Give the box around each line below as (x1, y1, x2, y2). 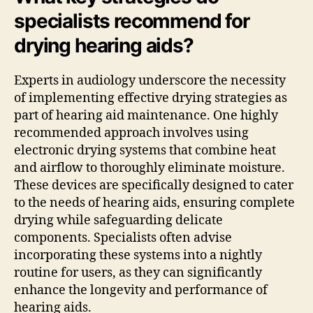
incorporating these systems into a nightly (14, 247, 262, 263)
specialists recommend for (14, 8, 249, 33)
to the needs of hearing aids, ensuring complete (14, 194, 295, 211)
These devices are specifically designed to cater (14, 177, 293, 194)
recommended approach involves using (14, 124, 249, 141)
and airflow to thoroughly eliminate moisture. (14, 159, 285, 176)
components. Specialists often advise (14, 229, 232, 246)
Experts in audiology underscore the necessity (14, 72, 286, 89)
